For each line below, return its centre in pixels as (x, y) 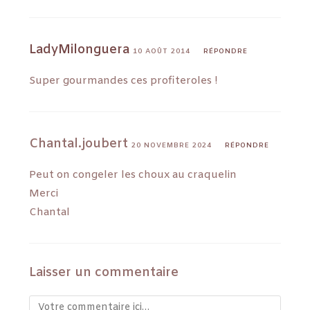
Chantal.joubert (81, 144)
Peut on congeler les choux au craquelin (133, 175)
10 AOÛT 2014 (162, 51)
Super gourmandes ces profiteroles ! (124, 81)
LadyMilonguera (80, 49)
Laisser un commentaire (104, 272)
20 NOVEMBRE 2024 (172, 145)
